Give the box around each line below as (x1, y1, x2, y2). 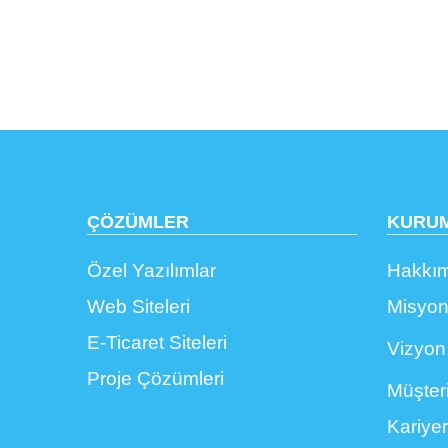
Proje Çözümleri (87, 368, 224, 389)
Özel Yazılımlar (87, 260, 216, 281)
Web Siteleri (87, 296, 190, 317)
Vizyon (387, 338, 446, 359)
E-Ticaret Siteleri (87, 332, 227, 353)
